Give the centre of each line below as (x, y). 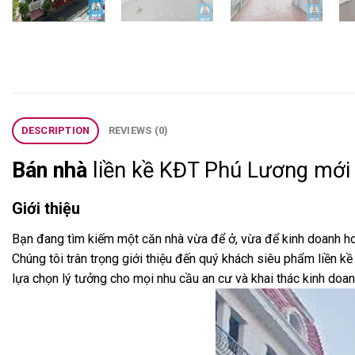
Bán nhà (50, 171)
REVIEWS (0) (138, 131)
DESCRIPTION (55, 131)
